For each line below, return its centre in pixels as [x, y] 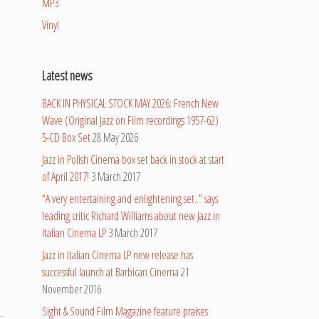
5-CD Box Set [67, 137]
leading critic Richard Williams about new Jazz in [131, 216]
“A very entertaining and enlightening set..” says [130, 199]
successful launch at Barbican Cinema [111, 272]
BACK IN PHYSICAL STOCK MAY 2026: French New [131, 103]
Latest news [68, 75]
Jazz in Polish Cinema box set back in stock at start [134, 159]
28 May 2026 [116, 137]
